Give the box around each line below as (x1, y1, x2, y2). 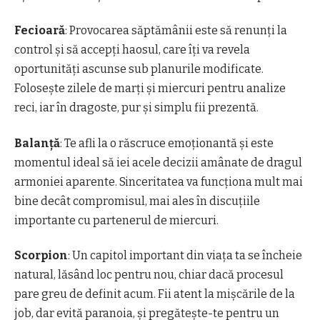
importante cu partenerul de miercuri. (14, 213, 219, 227)
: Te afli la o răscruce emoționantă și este (60, 136, 274, 150)
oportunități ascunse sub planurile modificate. (14, 62, 264, 76)
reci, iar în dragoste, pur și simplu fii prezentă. (14, 101, 259, 115)
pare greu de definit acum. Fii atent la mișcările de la (14, 287, 295, 301)
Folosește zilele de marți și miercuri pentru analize (14, 81, 286, 96)
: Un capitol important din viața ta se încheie (68, 249, 302, 262)
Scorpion (14, 249, 68, 262)
